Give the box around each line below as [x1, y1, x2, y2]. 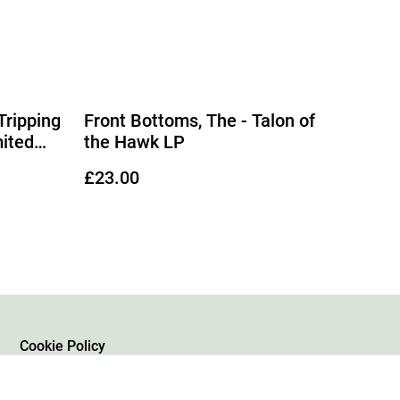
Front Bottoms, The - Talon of [84, 109, 315, 131]
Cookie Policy [20, 337, 105, 354]
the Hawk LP [84, 130, 185, 153]
